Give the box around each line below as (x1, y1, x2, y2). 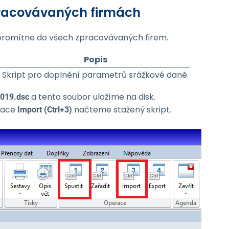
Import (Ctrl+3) (17, 105, 72, 114)
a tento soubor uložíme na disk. (29, 91, 155, 103)
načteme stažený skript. (72, 104, 171, 116)
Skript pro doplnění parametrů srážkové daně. (2, 69, 189, 81)
